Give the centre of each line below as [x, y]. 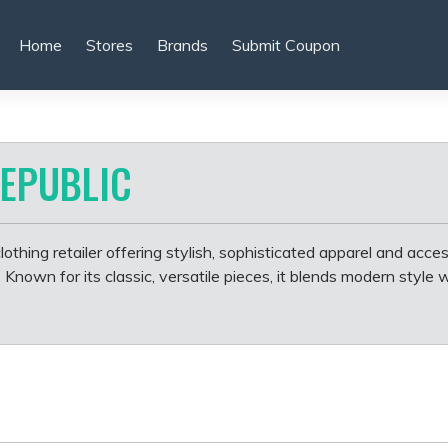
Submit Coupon [285, 45]
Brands [182, 45]
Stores [109, 45]
